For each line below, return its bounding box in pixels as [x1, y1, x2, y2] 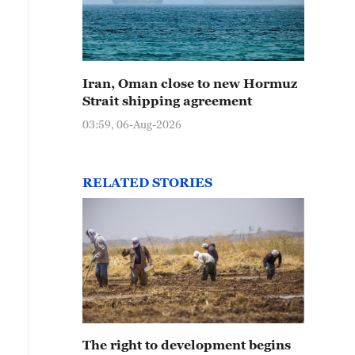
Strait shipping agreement [82, 94, 252, 108]
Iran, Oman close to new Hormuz [82, 76, 297, 90]
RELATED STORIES [82, 175, 212, 189]
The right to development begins [82, 338, 291, 352]
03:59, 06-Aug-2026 [82, 117, 181, 131]
